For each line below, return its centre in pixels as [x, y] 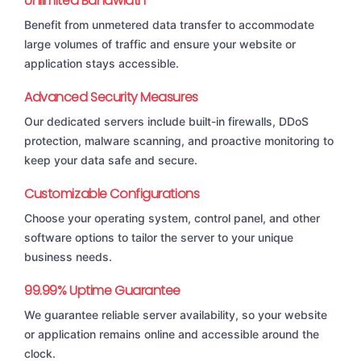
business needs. [68, 257]
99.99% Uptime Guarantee [103, 291]
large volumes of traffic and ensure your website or [160, 44]
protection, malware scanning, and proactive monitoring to [179, 141]
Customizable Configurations [112, 194]
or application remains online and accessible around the [172, 334]
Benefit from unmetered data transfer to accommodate [169, 25]
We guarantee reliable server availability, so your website [176, 315]
